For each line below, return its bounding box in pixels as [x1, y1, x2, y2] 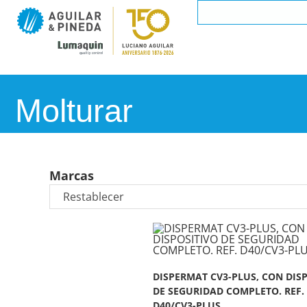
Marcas [49, 167, 94, 184]
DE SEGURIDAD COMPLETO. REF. [153, 284, 305, 297]
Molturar [15, 93, 133, 129]
